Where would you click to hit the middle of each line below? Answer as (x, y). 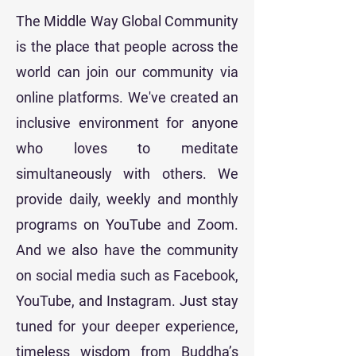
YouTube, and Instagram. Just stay (127, 301)
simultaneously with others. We (127, 174)
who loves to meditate (127, 148)
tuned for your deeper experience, (127, 326)
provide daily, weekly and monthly (127, 199)
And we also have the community (127, 250)
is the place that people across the (127, 46)
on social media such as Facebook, (127, 275)
